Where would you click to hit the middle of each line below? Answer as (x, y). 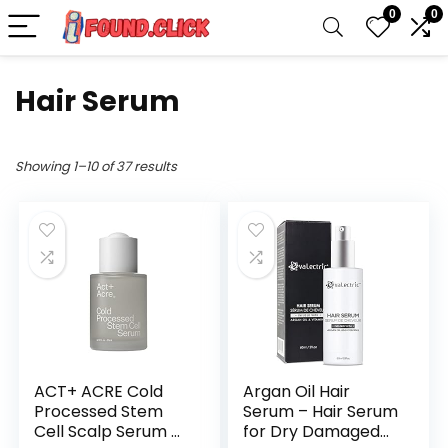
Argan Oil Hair (297, 391)
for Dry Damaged (312, 431)
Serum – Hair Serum (321, 411)
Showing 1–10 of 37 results (96, 166)
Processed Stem (99, 411)
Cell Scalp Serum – (108, 431)
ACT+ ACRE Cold (99, 391)
